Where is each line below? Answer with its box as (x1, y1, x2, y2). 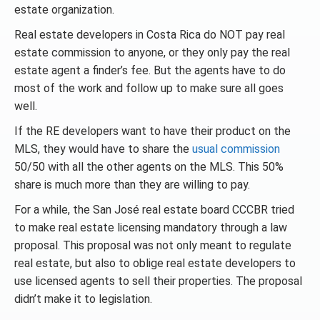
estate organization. (14, 3, 114, 16)
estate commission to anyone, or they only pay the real (14, 46, 290, 59)
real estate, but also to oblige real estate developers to (14, 256, 296, 270)
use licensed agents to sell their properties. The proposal (14, 274, 302, 288)
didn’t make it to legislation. (14, 292, 152, 306)
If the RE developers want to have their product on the (14, 124, 291, 138)
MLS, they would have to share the (14, 142, 192, 156)
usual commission (192, 142, 280, 156)
